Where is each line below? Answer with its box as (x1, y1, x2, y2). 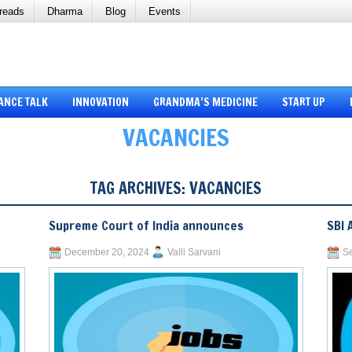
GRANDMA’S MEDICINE (152, 94, 258, 111)
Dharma (47, 5, 82, 17)
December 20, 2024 (64, 247, 150, 258)
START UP (281, 94, 325, 111)
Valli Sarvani (167, 247, 222, 258)
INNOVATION (71, 94, 129, 111)
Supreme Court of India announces (49, 217, 244, 235)
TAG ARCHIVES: (90, 177, 189, 200)
